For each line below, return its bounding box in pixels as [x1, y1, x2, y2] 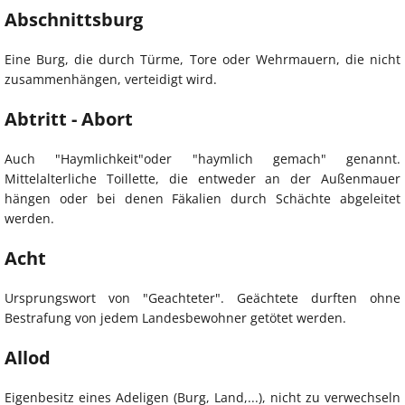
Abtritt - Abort [5, 107, 133, 132]
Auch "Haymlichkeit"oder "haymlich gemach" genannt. [5, 150, 400, 168]
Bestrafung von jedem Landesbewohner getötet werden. [5, 309, 346, 327]
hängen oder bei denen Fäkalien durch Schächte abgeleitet [5, 190, 400, 208]
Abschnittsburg [5, 7, 143, 33]
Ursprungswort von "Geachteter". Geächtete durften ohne [5, 289, 400, 307]
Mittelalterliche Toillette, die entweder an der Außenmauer [5, 170, 400, 188]
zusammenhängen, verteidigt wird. [5, 71, 217, 89]
